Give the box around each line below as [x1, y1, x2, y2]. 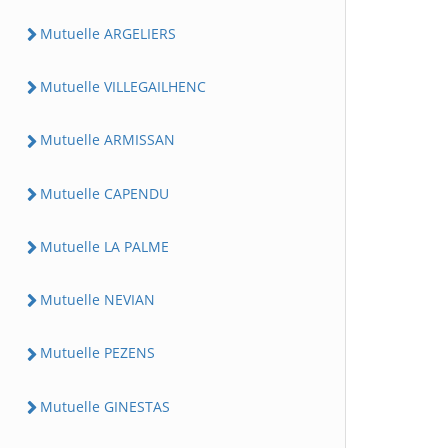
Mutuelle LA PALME [40, 236, 169, 256]
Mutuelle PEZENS [40, 343, 155, 363]
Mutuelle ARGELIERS [40, 23, 176, 43]
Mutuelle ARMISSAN [40, 130, 175, 150]
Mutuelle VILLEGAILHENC [40, 77, 206, 96]
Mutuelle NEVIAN [40, 290, 155, 309]
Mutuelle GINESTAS [40, 396, 170, 416]
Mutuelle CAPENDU [40, 183, 169, 203]
